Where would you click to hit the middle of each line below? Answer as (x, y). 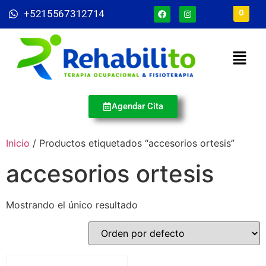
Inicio (18, 143)
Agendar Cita (137, 106)
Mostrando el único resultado (72, 205)
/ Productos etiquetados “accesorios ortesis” (132, 143)
